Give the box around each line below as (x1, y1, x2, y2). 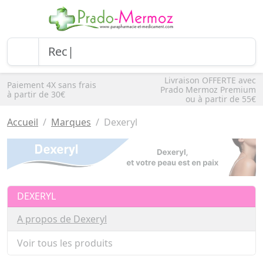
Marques (51, 116, 91, 129)
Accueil (7, 116, 38, 129)
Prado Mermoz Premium (160, 84, 256, 95)
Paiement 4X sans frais (7, 79, 96, 90)
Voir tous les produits (17, 237, 113, 250)
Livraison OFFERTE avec (164, 75, 256, 86)
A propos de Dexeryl (17, 213, 107, 226)
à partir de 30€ (7, 89, 65, 100)
